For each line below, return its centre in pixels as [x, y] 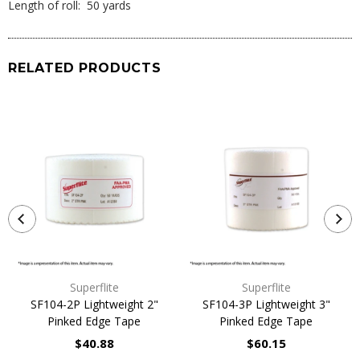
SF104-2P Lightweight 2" [94, 304]
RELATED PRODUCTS [85, 68]
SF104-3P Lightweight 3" [266, 304]
